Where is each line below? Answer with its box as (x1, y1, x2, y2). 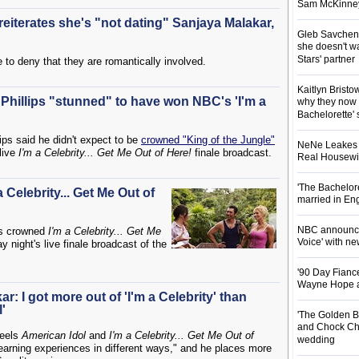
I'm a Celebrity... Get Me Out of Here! (18, 147, 192, 159)
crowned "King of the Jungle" (141, 134, 275, 146)
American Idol (22, 329, 86, 341)
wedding (297, 334, 335, 346)
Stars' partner (297, 54, 355, 66)
